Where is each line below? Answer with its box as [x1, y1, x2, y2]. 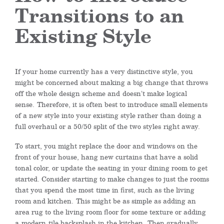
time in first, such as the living [96, 184, 194, 195]
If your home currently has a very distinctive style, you [15, 66, 193, 76]
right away [161, 121, 198, 131]
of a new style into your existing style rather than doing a [15, 110, 201, 120]
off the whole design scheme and [15, 88, 122, 98]
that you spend [15, 184, 66, 195]
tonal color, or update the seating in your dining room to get [15, 162, 207, 173]
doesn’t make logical [122, 88, 187, 98]
